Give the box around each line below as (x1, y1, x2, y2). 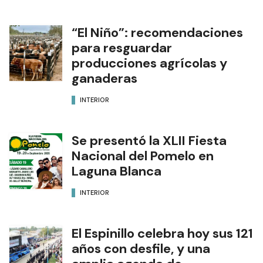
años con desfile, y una (72, 240, 210, 257)
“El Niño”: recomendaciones (72, 23, 243, 41)
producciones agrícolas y (72, 54, 227, 72)
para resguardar (72, 39, 175, 56)
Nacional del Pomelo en (72, 147, 214, 164)
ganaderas (72, 69, 137, 87)
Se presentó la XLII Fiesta (72, 131, 227, 149)
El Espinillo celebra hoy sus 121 (72, 224, 253, 242)
